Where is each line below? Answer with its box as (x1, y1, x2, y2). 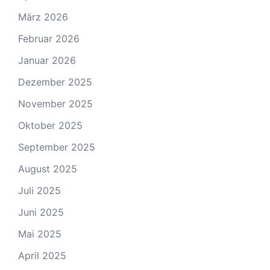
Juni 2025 (18, 206, 64, 218)
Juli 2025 (18, 184, 61, 196)
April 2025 (18, 249, 66, 262)
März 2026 (18, 10, 68, 23)
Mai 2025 (18, 227, 61, 240)
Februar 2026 (18, 32, 80, 45)
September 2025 (18, 140, 95, 153)
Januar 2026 (18, 54, 76, 66)
